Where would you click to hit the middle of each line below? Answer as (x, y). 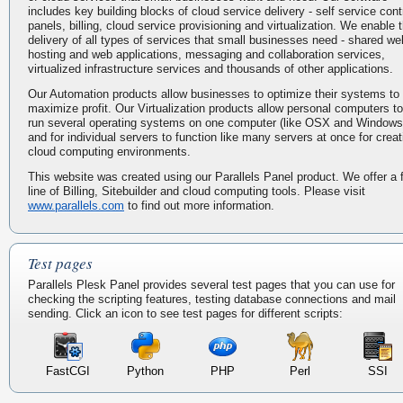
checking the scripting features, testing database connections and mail (212, 300)
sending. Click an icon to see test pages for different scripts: (185, 314)
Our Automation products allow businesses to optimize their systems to (214, 94)
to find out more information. (199, 206)
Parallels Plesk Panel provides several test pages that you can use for (211, 285)
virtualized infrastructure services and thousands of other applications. (210, 69)
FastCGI (68, 372)
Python (145, 372)
